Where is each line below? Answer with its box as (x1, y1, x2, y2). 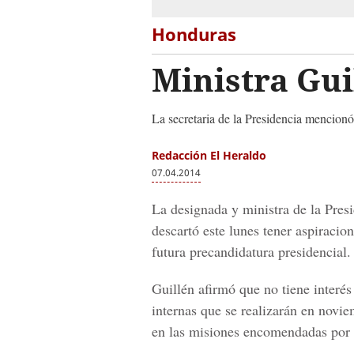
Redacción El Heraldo (152, 148, 266, 163)
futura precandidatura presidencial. (152, 242, 351, 261)
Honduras (152, 22, 236, 46)
